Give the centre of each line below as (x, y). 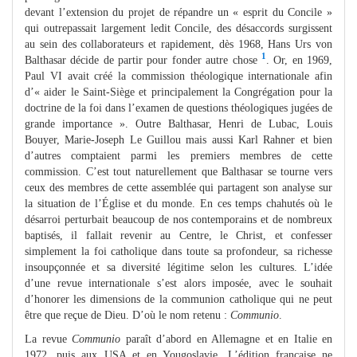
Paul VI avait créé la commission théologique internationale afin (178, 76)
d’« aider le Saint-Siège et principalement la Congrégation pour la (178, 92)
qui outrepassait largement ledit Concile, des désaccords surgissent (178, 28)
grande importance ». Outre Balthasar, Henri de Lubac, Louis (178, 124)
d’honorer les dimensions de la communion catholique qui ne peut (178, 299)
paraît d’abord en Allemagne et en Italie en (226, 339)
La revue (48, 339)
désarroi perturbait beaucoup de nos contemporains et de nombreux (178, 219)
